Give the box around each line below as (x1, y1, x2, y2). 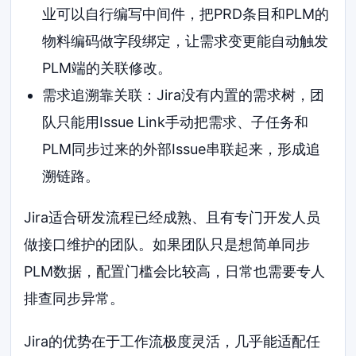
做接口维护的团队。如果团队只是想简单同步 (24, 235, 311, 253)
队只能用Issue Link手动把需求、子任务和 (41, 113, 308, 130)
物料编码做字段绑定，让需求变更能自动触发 (41, 32, 328, 49)
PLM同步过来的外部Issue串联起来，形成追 (41, 140, 320, 157)
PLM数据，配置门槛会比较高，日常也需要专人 (24, 262, 326, 280)
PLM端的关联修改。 (41, 59, 172, 76)
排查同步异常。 (24, 289, 125, 307)
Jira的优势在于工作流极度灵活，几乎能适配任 (24, 332, 321, 350)
